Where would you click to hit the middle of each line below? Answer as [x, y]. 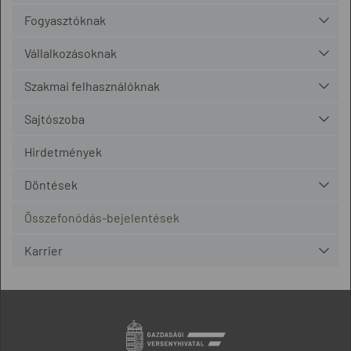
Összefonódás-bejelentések [102, 217]
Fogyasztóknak [65, 20]
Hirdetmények [63, 152]
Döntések [51, 185]
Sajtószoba [54, 119]
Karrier [43, 250]
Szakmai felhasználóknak [92, 86]
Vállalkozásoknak [71, 53]
